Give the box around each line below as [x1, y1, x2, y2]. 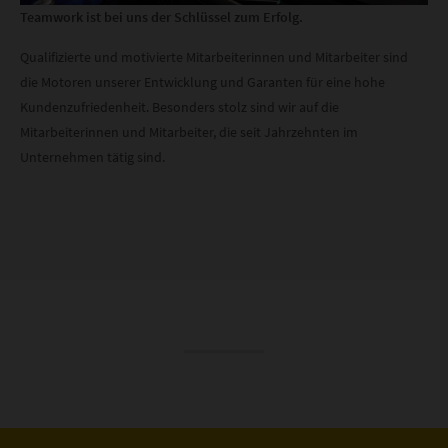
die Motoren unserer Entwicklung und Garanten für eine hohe [20, 72, 386, 91]
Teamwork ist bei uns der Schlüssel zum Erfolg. [20, 7, 304, 26]
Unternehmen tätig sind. [20, 147, 166, 166]
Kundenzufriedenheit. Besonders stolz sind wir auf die [20, 97, 340, 116]
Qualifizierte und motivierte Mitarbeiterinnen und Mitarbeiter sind [20, 47, 409, 66]
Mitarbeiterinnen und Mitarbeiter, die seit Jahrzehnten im [20, 122, 359, 141]
